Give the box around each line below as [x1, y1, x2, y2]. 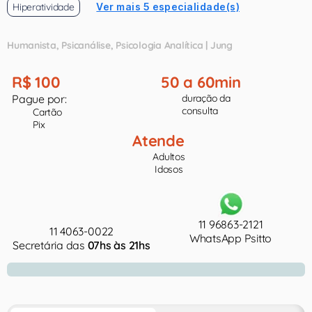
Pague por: [12, 92, 67, 106]
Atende [132, 131, 185, 150]
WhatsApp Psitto [189, 231, 272, 245]
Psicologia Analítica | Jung [116, 39, 233, 52]
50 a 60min [161, 72, 241, 92]
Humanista [7, 39, 56, 52]
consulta [182, 104, 219, 117]
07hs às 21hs [87, 238, 150, 252]
